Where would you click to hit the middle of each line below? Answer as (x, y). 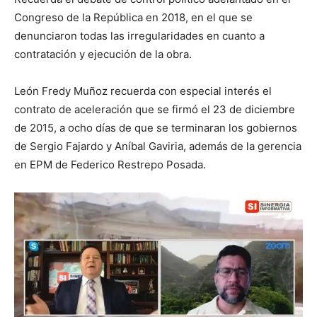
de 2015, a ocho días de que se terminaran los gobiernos (156, 128)
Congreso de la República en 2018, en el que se (133, 18)
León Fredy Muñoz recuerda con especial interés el (143, 91)
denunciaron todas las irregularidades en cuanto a (139, 36)
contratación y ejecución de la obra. (103, 54)
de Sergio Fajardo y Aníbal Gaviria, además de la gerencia (158, 146)
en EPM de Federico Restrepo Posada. (110, 165)
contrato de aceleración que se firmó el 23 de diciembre (155, 110)
